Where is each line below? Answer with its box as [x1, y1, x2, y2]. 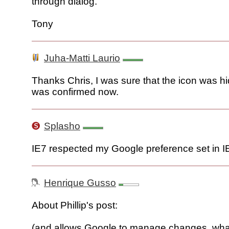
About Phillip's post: [32, 200, 118, 211]
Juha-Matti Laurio [44, 53, 120, 64]
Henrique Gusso [44, 177, 116, 189]
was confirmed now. [32, 86, 119, 98]
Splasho [44, 121, 80, 132]
